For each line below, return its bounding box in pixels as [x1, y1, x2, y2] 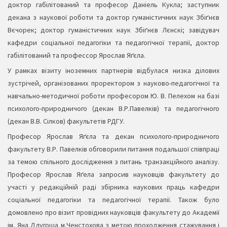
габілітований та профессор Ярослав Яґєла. [8, 51, 145, 60]
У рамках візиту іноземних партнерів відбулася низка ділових [8, 66, 219, 75]
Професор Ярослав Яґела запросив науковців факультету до [8, 170, 219, 179]
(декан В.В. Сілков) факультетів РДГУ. [8, 117, 125, 126]
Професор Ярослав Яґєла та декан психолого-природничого [8, 132, 219, 141]
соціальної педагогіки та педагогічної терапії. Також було [8, 195, 219, 205]
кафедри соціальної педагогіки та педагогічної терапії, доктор [8, 38, 219, 48]
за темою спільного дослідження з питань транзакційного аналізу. [8, 157, 219, 167]
